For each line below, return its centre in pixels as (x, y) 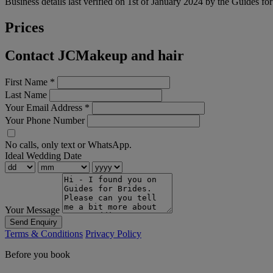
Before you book (37, 255)
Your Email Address (45, 108)
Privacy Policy (113, 234)
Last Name (26, 95)
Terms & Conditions (44, 234)
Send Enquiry (34, 222)
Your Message (32, 210)
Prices (24, 27)
